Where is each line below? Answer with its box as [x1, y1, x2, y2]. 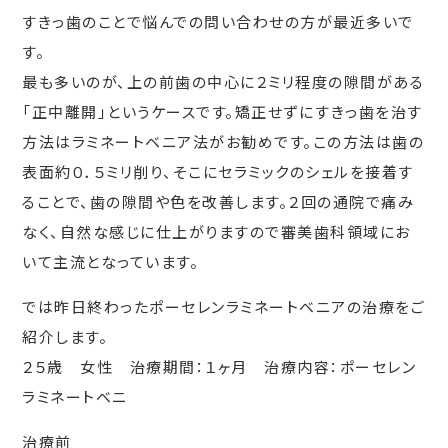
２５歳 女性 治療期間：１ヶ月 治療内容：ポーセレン [22, 355, 417, 377]
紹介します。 [22, 325, 109, 347]
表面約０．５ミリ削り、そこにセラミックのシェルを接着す [22, 160, 414, 182]
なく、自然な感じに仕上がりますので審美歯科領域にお [22, 220, 411, 242]
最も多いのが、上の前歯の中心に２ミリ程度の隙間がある [22, 70, 425, 92]
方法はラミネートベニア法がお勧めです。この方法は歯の [22, 130, 425, 152]
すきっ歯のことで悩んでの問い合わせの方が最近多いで [22, 10, 414, 32]
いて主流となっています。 [22, 250, 200, 272]
